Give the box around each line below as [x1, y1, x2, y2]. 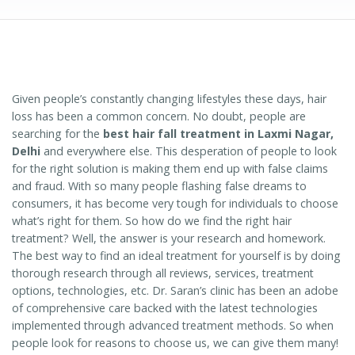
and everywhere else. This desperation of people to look [40, 143, 337, 159]
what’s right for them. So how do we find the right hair [12, 213, 292, 229]
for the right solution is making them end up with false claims [12, 161, 328, 177]
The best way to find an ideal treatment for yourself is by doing [12, 248, 341, 264]
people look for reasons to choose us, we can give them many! [12, 335, 338, 351]
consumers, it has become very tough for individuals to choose [12, 196, 338, 212]
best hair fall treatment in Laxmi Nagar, [103, 126, 334, 142]
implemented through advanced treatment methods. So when [12, 318, 334, 334]
